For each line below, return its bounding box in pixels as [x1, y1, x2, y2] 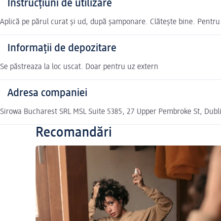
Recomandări [36, 126, 112, 140]
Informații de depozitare [7, 43, 116, 54]
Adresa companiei [7, 88, 87, 99]
